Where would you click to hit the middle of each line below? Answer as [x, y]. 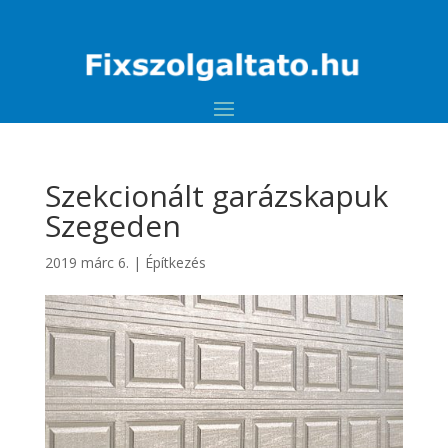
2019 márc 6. [86, 263]
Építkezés [175, 263]
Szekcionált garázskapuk [216, 196]
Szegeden [112, 226]
